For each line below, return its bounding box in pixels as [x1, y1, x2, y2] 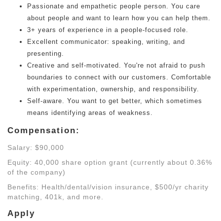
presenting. [27, 50, 64, 57]
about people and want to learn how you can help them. [27, 14, 211, 22]
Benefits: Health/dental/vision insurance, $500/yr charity [7, 183, 209, 191]
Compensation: [7, 126, 80, 135]
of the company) [7, 168, 66, 176]
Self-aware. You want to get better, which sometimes [27, 97, 202, 105]
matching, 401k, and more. [7, 193, 104, 201]
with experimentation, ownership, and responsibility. [27, 85, 199, 93]
